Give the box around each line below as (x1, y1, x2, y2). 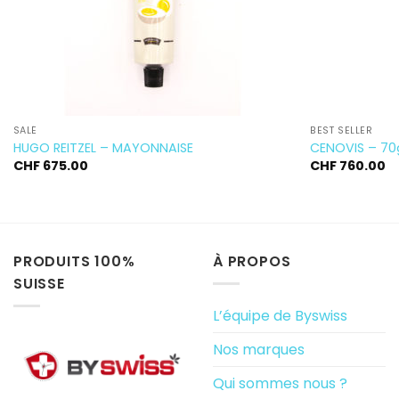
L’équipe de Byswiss (213, 305, 347, 326)
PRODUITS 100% (13, 251, 135, 273)
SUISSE (13, 273, 65, 295)
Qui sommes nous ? (213, 372, 347, 394)
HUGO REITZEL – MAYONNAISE (12, 138, 193, 157)
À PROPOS (213, 251, 291, 273)
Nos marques (213, 338, 305, 360)
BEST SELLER (310, 124, 373, 138)
